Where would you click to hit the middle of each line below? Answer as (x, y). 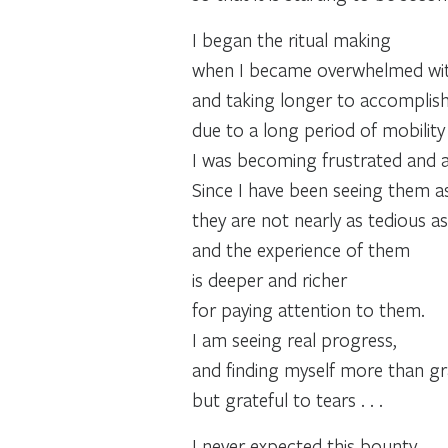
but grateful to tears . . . (287, 399)
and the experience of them (301, 249)
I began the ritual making (291, 39)
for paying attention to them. (308, 309)
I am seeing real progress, (294, 339)
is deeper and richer (269, 279)
